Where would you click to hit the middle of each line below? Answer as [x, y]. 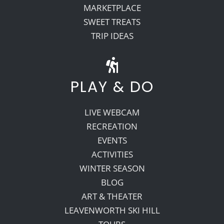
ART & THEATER [112, 196]
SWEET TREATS [112, 21]
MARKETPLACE [112, 7]
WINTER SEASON [112, 168]
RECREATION [112, 126]
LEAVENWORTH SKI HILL [112, 210]
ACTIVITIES [112, 154]
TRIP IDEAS [112, 35]
